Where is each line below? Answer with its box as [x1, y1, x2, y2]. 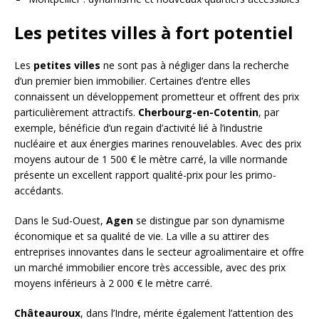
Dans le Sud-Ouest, [14, 213, 106, 227]
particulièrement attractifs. [14, 105, 138, 119]
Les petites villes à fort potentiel [14, 20, 293, 44]
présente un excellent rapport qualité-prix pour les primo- [14, 167, 276, 182]
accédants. [14, 183, 63, 197]
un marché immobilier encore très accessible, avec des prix [14, 260, 286, 274]
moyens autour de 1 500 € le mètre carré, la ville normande [14, 152, 288, 166]
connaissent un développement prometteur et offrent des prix [14, 89, 299, 103]
